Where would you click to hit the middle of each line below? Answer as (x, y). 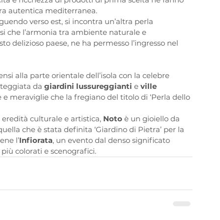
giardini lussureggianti (88, 86)
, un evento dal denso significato (112, 140)
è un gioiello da (153, 119)
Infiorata (36, 140)
